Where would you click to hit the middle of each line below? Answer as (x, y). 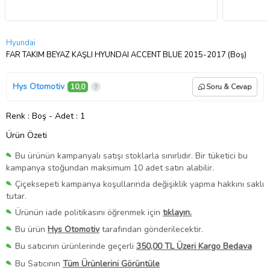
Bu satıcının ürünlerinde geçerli (76, 246)
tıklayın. (177, 213)
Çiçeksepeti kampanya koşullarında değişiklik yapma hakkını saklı (140, 184)
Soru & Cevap (229, 86)
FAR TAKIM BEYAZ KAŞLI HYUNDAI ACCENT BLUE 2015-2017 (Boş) (126, 55)
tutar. (16, 196)
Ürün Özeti (27, 135)
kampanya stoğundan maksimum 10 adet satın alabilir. (110, 168)
